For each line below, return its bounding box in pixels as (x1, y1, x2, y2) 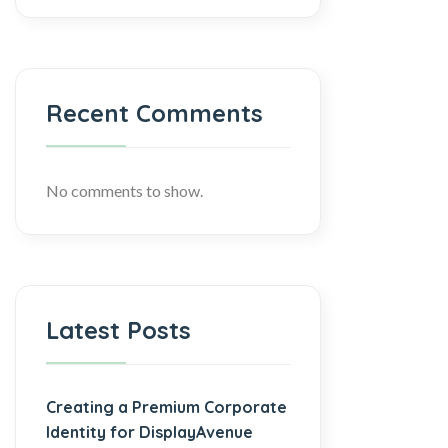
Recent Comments (46, 97, 263, 128)
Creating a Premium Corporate (46, 396, 287, 417)
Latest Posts (46, 314, 191, 345)
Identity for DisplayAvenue (46, 421, 253, 442)
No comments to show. (46, 180, 203, 200)
